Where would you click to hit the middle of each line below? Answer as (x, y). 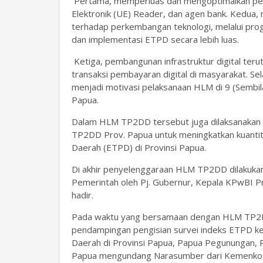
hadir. (82, 195)
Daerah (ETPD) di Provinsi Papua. (140, 147)
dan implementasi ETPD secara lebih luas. (155, 39)
